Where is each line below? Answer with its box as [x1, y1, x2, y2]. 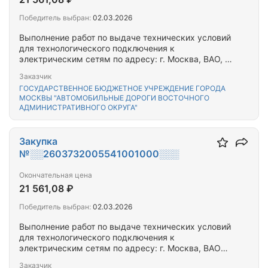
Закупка [19, 135, 57, 147]
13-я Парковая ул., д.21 [19, 254, 115, 264]
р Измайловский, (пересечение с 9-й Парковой [19, 65, 214, 75]
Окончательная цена [19, 170, 92, 179]
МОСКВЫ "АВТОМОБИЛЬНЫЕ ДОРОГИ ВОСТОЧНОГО [19, 93, 209, 102]
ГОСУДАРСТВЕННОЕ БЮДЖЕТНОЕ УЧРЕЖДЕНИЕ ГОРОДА [19, 84, 226, 93]
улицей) [19, 75, 51, 86]
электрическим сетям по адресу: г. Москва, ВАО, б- [19, 54, 233, 64]
